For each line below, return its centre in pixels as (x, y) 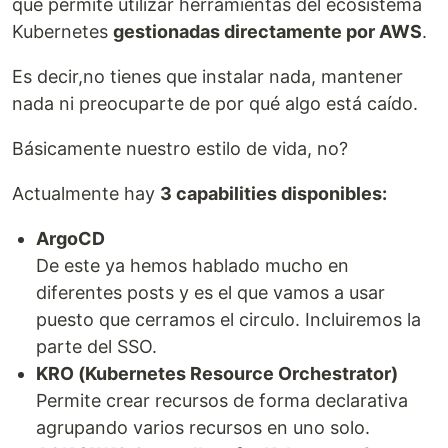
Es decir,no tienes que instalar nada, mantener (207, 76)
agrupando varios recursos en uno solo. (203, 427)
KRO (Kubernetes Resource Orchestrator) (217, 373)
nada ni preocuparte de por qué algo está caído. (215, 103)
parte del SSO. (96, 346)
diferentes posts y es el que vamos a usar (210, 292)
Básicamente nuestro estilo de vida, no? (180, 148)
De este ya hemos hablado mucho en (192, 265)
